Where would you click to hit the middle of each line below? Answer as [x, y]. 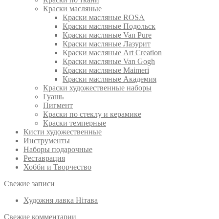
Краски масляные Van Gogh [109, 62]
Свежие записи [29, 184]
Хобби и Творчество [57, 167]
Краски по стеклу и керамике [92, 114]
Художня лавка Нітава [61, 200]
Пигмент [58, 106]
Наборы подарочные [58, 150]
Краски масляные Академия [109, 79]
